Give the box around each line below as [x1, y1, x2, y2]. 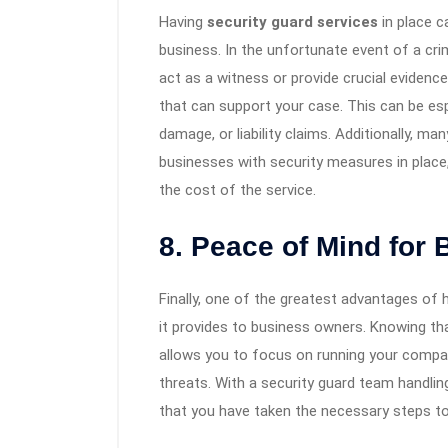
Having [159, 13, 207, 32]
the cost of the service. [159, 181, 316, 200]
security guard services [207, 13, 378, 32]
